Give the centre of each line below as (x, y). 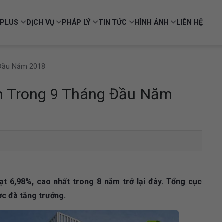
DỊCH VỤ (40, 23)
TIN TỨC (112, 23)
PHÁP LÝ (76, 23)
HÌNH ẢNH (152, 23)
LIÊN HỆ (190, 23)
